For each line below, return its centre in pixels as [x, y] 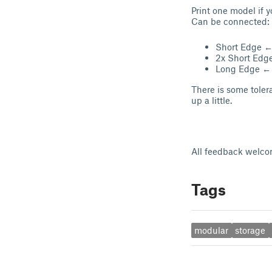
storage [250, 230]
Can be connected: [230, 21]
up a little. [212, 100]
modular [212, 230]
